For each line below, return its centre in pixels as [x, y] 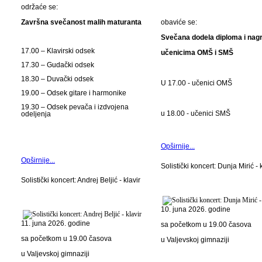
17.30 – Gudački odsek [58, 65]
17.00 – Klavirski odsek [58, 51]
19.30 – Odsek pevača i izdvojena [75, 107]
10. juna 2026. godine [196, 209]
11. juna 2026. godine [56, 223]
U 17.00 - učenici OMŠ [196, 83]
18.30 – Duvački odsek [57, 79]
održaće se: [39, 7]
